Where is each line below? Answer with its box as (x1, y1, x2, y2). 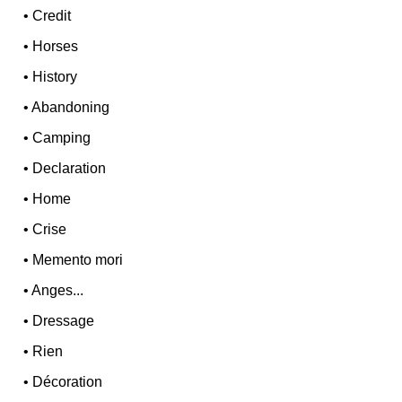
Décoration (32, 374, 103, 390)
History (32, 69, 78, 85)
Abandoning (31, 100, 110, 116)
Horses (32, 39, 79, 55)
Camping (32, 130, 92, 146)
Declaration (32, 161, 107, 177)
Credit (32, 8, 72, 24)
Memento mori (32, 252, 124, 268)
